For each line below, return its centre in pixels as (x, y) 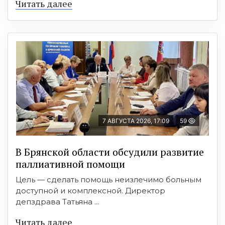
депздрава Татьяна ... (57, 201)
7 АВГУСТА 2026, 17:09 (136, 121)
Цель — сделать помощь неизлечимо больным (108, 179)
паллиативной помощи (70, 164)
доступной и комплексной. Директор (90, 190)
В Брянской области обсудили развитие (110, 152)
